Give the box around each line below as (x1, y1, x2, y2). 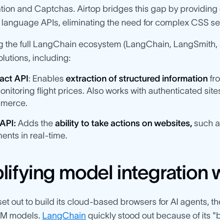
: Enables (28, 74, 66, 84)
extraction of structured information (66, 74, 208, 84)
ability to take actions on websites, (53, 118, 192, 129)
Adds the (18, 118, 54, 129)
